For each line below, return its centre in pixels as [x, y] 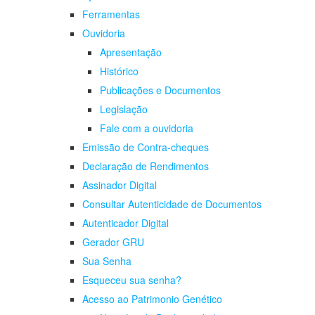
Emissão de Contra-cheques [146, 147]
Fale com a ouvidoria [147, 128]
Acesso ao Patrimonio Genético [152, 299]
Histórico [119, 71]
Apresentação [131, 52]
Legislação [124, 109]
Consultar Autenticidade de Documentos [172, 204]
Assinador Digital [120, 185]
